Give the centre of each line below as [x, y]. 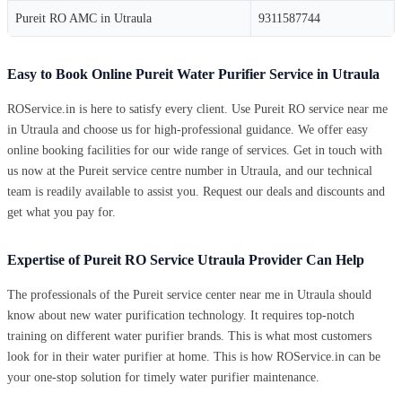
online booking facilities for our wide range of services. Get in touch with [195, 150]
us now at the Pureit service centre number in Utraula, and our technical [190, 170]
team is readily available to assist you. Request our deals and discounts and [196, 191]
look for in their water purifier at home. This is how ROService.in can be [194, 356]
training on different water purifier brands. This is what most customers [189, 336]
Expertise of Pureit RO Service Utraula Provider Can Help [186, 259]
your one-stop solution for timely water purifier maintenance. [163, 377]
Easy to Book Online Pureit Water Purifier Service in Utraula [193, 74]
